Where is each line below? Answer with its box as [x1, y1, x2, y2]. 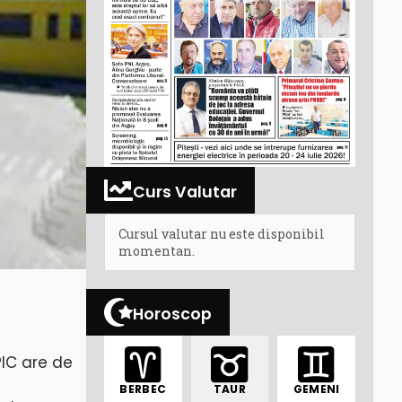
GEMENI [293, 381, 340, 398]
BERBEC [119, 381, 167, 398]
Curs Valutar [133, 180, 237, 203]
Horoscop [133, 302, 212, 325]
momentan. [118, 241, 195, 259]
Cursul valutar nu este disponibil [118, 224, 325, 242]
